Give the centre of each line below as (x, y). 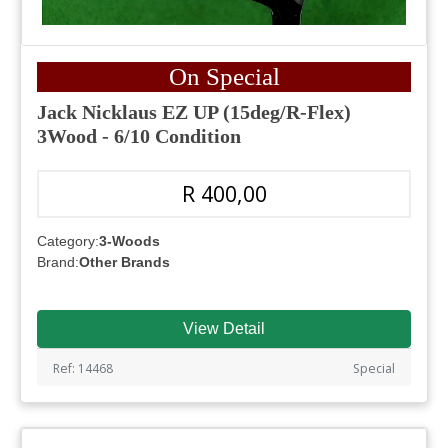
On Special (224, 77)
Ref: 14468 (83, 369)
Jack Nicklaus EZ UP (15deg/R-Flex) (194, 112)
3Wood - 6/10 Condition (139, 136)
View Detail (224, 329)
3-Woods (129, 241)
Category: (68, 241)
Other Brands (124, 262)
